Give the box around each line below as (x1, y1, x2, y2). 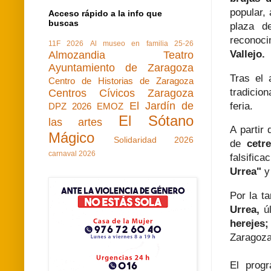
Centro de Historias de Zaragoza (48, 75, 194, 86)
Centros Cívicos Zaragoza (48, 87, 194, 99)
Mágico (48, 129, 94, 146)
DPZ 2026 (48, 100, 92, 111)
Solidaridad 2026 (114, 135, 194, 145)
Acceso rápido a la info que (48, 8, 162, 18)
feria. (230, 100, 253, 111)
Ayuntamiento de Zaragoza (48, 61, 194, 74)
